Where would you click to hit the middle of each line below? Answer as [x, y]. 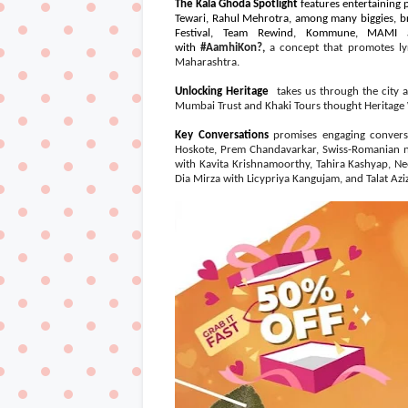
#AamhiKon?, [233, 48]
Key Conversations [224, 135]
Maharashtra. [207, 62]
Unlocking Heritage [222, 92]
